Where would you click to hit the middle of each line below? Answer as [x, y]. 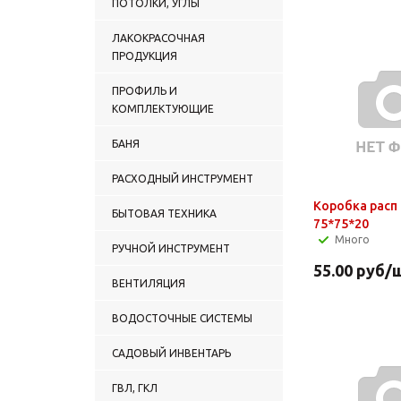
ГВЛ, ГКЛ [135, 388]
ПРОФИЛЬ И [145, 90]
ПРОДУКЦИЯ [145, 55]
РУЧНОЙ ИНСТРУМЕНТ [171, 248]
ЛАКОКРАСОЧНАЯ [158, 38]
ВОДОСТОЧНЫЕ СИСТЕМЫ [182, 318]
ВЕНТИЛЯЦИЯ [149, 283]
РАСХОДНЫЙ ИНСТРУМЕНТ [183, 178]
